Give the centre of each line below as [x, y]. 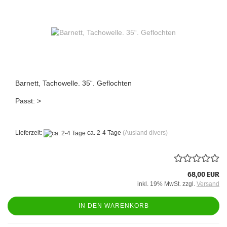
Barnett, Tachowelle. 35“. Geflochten [73, 83]
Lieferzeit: [29, 133]
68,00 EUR [203, 174]
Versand [208, 184]
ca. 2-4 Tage [103, 133]
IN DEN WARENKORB [113, 205]
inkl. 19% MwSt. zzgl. [167, 184]
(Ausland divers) [145, 133]
